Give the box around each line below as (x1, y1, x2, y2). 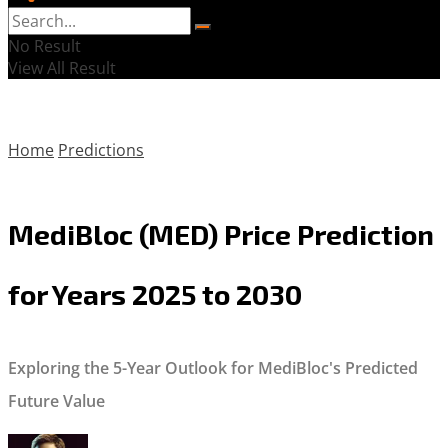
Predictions (58, 139, 144, 161)
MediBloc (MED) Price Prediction (8, 216, 434, 251)
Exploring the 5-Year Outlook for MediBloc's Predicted (8, 357, 418, 379)
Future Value (8, 390, 105, 412)
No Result (8, 35, 81, 57)
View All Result (8, 57, 116, 79)
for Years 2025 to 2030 (8, 276, 302, 311)
